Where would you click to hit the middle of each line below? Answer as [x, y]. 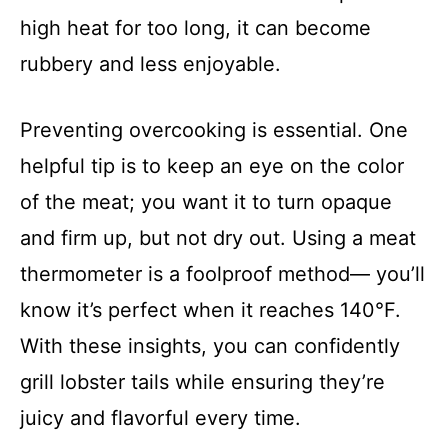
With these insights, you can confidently [210, 346]
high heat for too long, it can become [195, 28]
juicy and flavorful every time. [160, 418]
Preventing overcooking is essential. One [214, 130]
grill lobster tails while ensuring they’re [202, 382]
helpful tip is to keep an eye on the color [212, 166]
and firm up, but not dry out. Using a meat [218, 238]
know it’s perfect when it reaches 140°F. [210, 310]
